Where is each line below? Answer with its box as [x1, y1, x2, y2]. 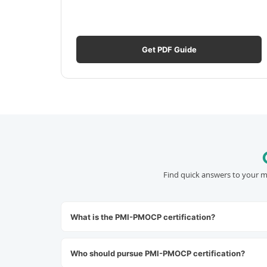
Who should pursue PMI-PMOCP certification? [70, 248, 245, 258]
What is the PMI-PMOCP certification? [70, 212, 215, 222]
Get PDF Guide [141, 45, 197, 54]
